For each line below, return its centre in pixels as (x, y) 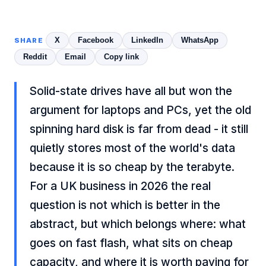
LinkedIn (147, 40)
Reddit (35, 57)
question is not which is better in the (125, 205)
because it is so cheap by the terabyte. (132, 167)
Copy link (121, 57)
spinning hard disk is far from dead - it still (139, 129)
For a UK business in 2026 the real (120, 186)
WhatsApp (199, 40)
